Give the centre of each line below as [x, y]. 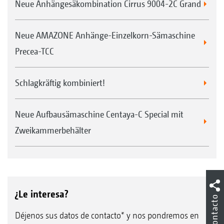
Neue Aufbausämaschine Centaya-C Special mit [99, 114]
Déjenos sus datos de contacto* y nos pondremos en [107, 215]
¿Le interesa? [42, 194]
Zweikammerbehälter [53, 130]
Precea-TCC [34, 51]
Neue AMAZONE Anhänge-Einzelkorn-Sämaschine [105, 35]
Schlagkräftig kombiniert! [60, 82]
